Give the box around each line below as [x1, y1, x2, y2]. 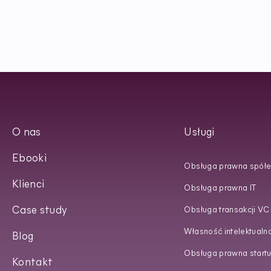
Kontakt [11, 258, 53, 269]
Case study [11, 206, 68, 217]
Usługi [184, 128, 215, 139]
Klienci [11, 180, 45, 191]
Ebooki [11, 154, 47, 165]
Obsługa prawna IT [184, 184, 256, 192]
